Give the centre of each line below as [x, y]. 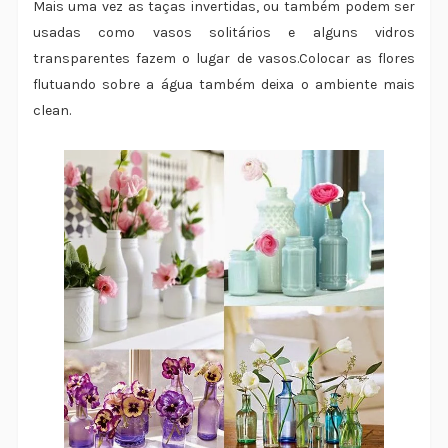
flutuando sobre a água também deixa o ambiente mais [224, 85]
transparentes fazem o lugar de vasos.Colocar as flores [224, 59]
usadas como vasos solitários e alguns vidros [224, 33]
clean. [51, 111]
